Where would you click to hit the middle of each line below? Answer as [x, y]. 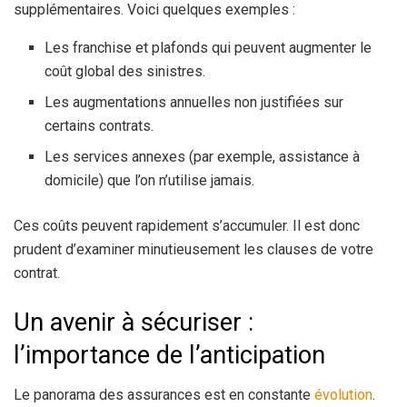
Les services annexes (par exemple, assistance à [203, 157]
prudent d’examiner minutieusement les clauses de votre [194, 250]
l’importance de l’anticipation [169, 355]
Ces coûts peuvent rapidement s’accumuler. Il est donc [187, 226]
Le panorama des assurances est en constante [164, 395]
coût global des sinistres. [125, 72]
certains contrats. [99, 126]
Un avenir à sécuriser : [134, 322]
